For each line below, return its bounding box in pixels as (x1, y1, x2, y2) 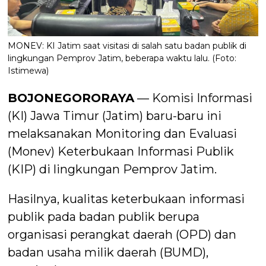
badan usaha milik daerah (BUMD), (8, 245, 209, 259)
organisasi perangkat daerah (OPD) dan (8, 227, 237, 242)
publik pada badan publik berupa (8, 209, 200, 224)
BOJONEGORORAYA (8, 90, 135, 105)
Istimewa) (8, 65, 49, 76)
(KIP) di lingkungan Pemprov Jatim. (8, 161, 217, 176)
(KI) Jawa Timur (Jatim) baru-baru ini (8, 108, 222, 123)
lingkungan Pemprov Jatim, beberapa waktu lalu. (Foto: (8, 52, 237, 64)
